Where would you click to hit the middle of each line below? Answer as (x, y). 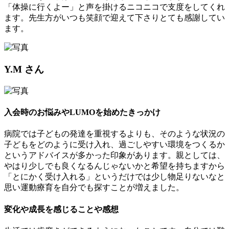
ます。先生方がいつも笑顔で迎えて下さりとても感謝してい (114, 18)
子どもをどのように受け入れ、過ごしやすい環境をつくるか (114, 145)
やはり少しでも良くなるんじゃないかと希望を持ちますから (114, 166)
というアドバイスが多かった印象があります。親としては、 (114, 155)
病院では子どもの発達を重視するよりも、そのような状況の (114, 134)
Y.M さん (24, 70)
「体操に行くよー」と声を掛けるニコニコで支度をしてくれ (114, 7)
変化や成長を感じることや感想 (61, 209)
